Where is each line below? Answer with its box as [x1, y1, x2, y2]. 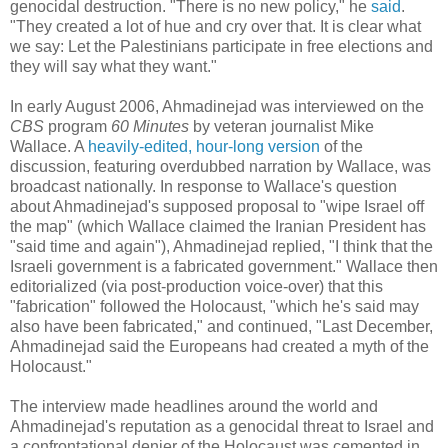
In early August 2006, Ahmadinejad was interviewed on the [10, 98, 424, 116]
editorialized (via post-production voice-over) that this [10, 278, 383, 296]
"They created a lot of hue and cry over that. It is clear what [10, 18, 421, 36]
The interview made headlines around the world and [10, 398, 378, 416]
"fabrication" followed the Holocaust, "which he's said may [10, 298, 419, 316]
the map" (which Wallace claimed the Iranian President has [10, 218, 426, 236]
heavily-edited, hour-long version [88, 138, 320, 156]
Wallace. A [10, 138, 88, 156]
